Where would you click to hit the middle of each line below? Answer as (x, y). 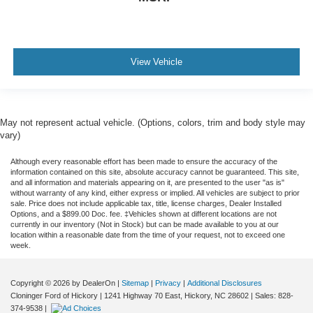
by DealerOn (94, 283)
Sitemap (135, 283)
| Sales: (263, 295)
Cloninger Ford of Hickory (54, 295)
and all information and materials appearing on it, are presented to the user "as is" (147, 182)
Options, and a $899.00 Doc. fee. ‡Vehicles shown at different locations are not (144, 213)
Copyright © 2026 (41, 283)
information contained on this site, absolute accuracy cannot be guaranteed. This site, (155, 172)
